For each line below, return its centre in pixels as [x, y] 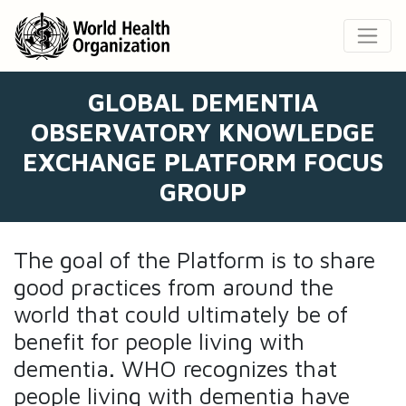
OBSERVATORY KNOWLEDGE [203, 132]
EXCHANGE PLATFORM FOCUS [203, 162]
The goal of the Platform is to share [194, 260]
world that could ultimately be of [181, 314]
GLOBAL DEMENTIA [203, 102]
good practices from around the [174, 287]
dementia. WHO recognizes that [175, 369]
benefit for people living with [159, 342]
